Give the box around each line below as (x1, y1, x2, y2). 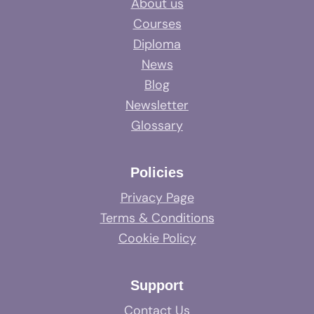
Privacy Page (120, 189, 194, 206)
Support (130, 277, 184, 293)
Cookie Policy (118, 229, 196, 247)
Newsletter (125, 96, 189, 114)
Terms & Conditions (100, 209, 214, 226)
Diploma (133, 35, 181, 53)
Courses (132, 15, 182, 32)
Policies (130, 164, 184, 180)
